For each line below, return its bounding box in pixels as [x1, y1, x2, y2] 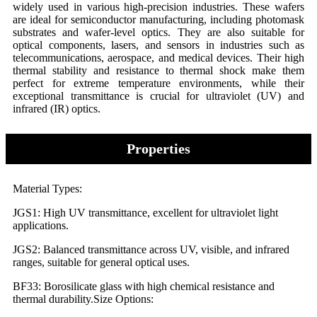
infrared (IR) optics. [13, 103, 100, 115]
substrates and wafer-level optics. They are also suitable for [13, 26, 304, 39]
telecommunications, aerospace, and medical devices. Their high [13, 52, 304, 64]
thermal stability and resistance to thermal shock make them [13, 64, 304, 77]
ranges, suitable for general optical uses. [13, 256, 190, 269]
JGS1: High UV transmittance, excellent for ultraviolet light [13, 207, 278, 219]
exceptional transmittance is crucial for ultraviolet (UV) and [13, 90, 304, 103]
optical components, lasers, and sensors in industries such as [13, 39, 304, 52]
